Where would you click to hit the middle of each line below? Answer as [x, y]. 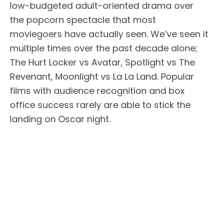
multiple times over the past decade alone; [104, 48]
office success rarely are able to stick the [100, 105]
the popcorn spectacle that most [83, 20]
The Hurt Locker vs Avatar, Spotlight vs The [102, 63]
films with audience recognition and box [97, 91]
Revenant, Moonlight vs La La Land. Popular [102, 77]
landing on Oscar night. [60, 119]
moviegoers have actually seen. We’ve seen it [109, 34]
